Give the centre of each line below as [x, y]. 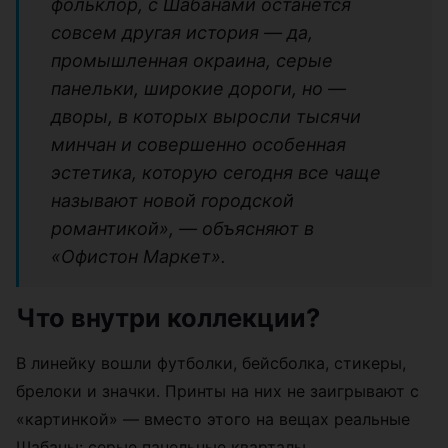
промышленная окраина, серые [192, 60]
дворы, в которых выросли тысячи [206, 116]
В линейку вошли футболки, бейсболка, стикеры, [211, 362]
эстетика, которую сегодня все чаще [216, 172]
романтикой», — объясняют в [182, 228]
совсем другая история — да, [182, 32]
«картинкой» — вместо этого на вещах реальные [213, 418]
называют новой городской [172, 200]
